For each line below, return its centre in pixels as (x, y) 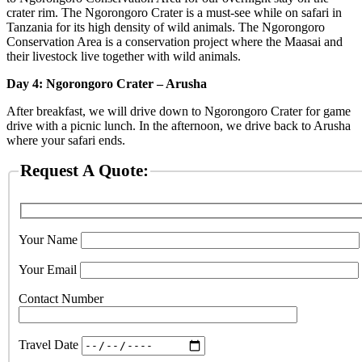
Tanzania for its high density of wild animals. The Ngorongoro (166, 27)
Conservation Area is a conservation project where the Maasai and (175, 42)
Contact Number (63, 298)
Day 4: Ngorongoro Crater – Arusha (107, 84)
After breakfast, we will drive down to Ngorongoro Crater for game (179, 112)
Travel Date (50, 345)
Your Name (50, 239)
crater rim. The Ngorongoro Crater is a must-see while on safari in (174, 13)
